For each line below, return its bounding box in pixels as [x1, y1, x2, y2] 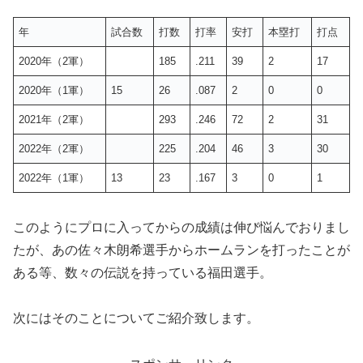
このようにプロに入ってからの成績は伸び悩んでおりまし [13, 220, 350, 234]
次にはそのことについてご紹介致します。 [13, 311, 259, 326]
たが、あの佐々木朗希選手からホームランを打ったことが [13, 242, 350, 257]
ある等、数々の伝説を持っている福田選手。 [13, 265, 272, 280]
